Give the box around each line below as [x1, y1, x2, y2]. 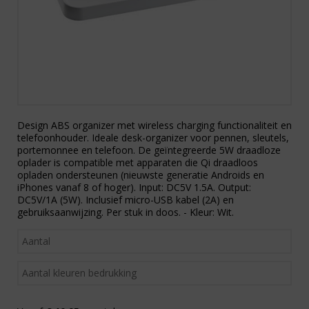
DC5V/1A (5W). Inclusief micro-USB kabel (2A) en [17, 193, 234, 207]
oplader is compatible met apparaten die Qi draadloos [17, 156, 258, 170]
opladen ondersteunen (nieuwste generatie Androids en [17, 168, 264, 182]
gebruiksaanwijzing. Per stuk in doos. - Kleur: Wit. [17, 206, 234, 219]
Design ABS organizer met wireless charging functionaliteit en [17, 119, 292, 132]
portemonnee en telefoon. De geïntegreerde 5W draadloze [17, 143, 281, 157]
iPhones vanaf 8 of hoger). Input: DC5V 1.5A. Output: [17, 181, 251, 195]
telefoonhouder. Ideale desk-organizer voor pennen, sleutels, [17, 131, 289, 145]
